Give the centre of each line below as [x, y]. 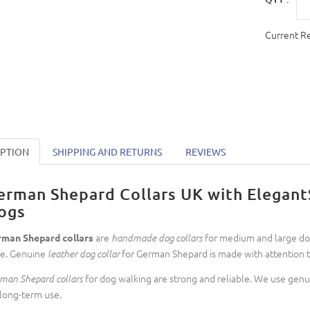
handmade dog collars [157, 237]
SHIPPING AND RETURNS [107, 152]
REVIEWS [205, 152]
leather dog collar [83, 253]
